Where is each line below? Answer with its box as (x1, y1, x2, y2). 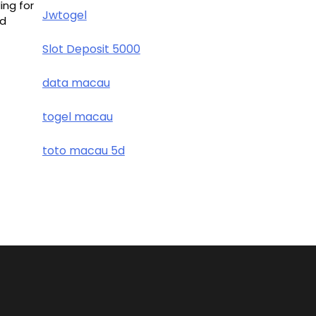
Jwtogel (42, 7, 87, 23)
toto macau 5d (42, 142, 125, 159)
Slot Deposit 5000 (42, 41, 140, 57)
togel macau (42, 109, 113, 125)
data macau (42, 75, 110, 91)
